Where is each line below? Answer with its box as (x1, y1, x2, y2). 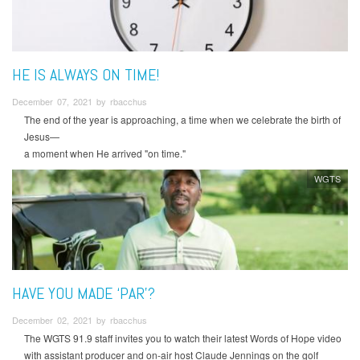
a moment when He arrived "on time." (24, 146, 186, 161)
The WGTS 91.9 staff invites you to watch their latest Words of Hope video (24, 330, 342, 345)
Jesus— (24, 129, 59, 144)
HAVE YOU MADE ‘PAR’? (12, 282, 155, 304)
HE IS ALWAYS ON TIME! (12, 63, 160, 85)
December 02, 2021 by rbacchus (12, 313, 147, 326)
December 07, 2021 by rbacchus (12, 94, 147, 108)
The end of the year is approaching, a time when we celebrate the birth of (24, 112, 341, 127)
